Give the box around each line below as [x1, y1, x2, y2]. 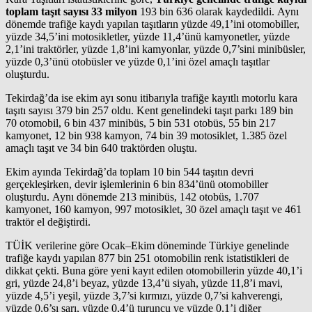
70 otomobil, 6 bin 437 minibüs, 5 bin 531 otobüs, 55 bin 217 [6, 116, 276, 129]
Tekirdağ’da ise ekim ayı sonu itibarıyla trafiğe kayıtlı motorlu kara [6, 91, 297, 104]
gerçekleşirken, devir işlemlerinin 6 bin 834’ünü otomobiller [6, 178, 268, 190]
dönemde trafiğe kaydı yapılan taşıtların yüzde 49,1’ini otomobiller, [6, 17, 299, 30]
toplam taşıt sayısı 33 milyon [6, 5, 137, 17]
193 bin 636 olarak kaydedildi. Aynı [137, 5, 299, 17]
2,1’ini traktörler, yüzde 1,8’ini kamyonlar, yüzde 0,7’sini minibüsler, [6, 42, 306, 55]
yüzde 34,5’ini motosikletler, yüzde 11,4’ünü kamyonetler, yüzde [6, 30, 290, 42]
